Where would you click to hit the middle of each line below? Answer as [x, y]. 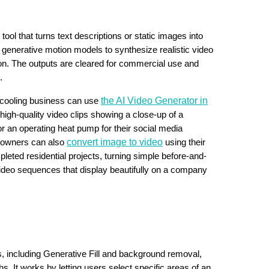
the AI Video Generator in [154, 101]
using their [184, 143]
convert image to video [114, 142]
